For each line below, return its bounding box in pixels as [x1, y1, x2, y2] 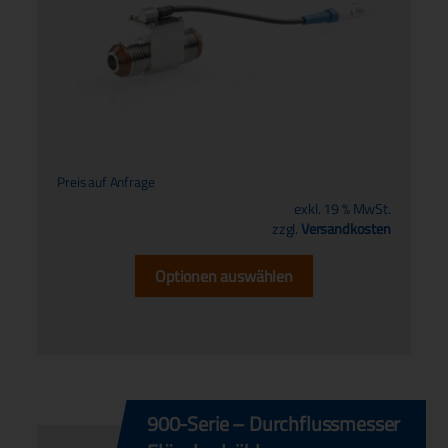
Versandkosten [300, 214, 391, 242]
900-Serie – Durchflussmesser [147, 404, 401, 442]
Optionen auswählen [155, 260, 293, 291]
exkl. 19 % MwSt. [294, 194, 391, 222]
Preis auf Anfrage [57, 168, 155, 195]
